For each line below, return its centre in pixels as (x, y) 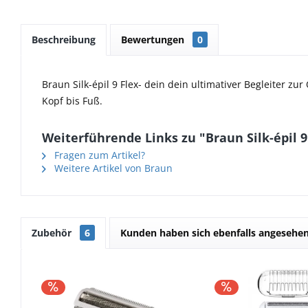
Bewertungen (154, 39)
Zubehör (53, 232)
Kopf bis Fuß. (74, 100)
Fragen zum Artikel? (98, 155)
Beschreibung (64, 39)
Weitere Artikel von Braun (112, 168)
